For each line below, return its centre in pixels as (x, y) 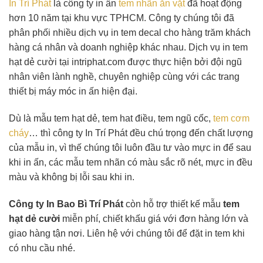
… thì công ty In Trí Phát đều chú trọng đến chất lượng (141, 133)
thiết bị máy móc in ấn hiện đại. (74, 92)
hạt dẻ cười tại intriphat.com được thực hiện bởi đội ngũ (125, 62)
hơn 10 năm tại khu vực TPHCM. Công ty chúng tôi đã (122, 18)
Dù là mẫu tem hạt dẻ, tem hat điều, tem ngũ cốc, (111, 119)
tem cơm (231, 119)
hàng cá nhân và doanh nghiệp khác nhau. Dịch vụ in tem (128, 48)
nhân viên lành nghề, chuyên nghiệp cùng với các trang (124, 77)
